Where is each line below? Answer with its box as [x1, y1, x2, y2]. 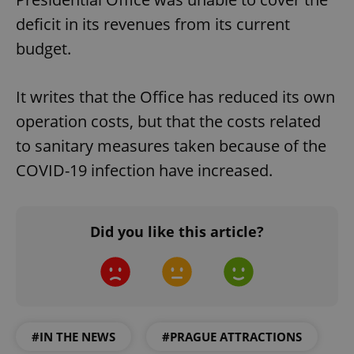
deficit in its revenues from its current [16, 13, 290, 36]
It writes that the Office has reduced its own [16, 86, 335, 108]
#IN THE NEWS [32, 329, 115, 345]
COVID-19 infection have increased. [16, 160, 273, 182]
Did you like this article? [90, 222, 264, 242]
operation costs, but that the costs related [16, 111, 321, 133]
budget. [16, 38, 71, 60]
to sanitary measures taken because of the [16, 135, 326, 157]
